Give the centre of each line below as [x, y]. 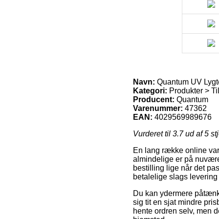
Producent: [154, 99]
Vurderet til [153, 133]
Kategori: [150, 90]
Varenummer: [158, 108]
